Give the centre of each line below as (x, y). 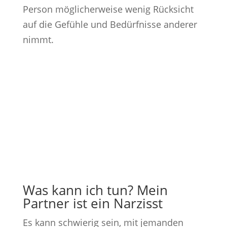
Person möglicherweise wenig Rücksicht (108, 9)
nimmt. (38, 39)
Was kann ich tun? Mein (95, 190)
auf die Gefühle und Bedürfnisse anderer (110, 24)
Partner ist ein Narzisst (92, 203)
